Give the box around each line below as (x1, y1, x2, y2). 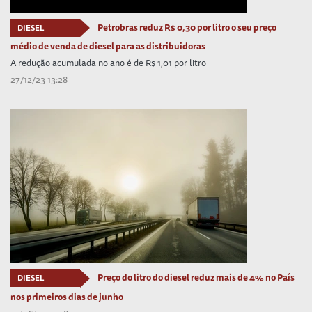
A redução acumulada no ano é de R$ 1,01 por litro (10, 56, 206, 70)
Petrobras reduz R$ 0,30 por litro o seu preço (97, 20, 276, 35)
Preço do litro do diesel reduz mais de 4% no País (97, 270, 295, 285)
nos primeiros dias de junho (10, 289, 123, 304)
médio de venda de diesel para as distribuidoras (10, 39, 205, 54)
